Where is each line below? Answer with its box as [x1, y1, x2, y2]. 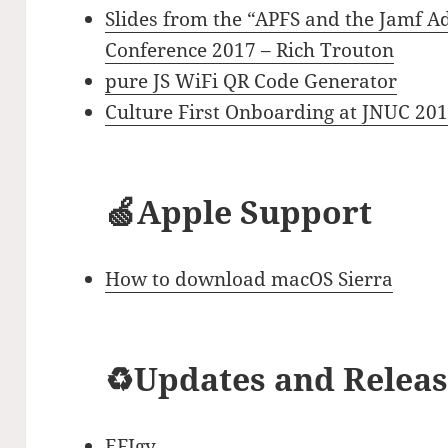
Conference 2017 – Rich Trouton [105, 37, 395, 64]
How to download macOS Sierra [105, 266, 394, 293]
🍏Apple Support [105, 190, 373, 234]
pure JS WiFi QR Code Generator [105, 68, 398, 95]
